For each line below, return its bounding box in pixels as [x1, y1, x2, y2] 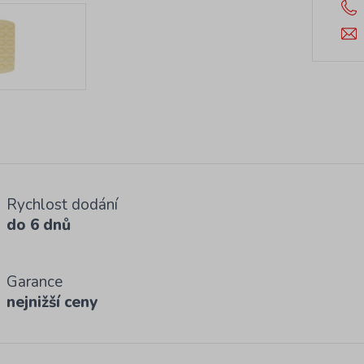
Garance [6, 271, 63, 292]
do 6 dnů [6, 214, 71, 236]
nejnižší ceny [6, 291, 97, 313]
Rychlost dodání [6, 193, 118, 215]
